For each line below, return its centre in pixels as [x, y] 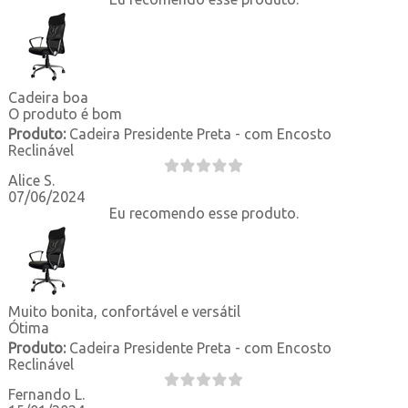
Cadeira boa [48, 97]
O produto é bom [65, 113]
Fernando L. [46, 394]
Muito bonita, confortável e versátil [124, 311]
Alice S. [31, 180]
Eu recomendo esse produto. [204, 213]
